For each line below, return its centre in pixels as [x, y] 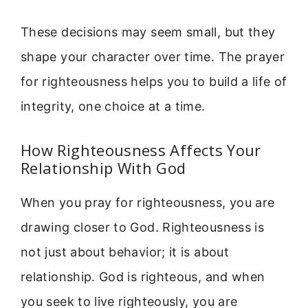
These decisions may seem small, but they [148, 32]
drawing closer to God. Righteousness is [143, 228]
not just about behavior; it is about [125, 252]
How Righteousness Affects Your [141, 150]
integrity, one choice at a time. [113, 106]
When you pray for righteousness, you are [148, 203]
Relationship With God [103, 168]
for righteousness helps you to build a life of [154, 81]
